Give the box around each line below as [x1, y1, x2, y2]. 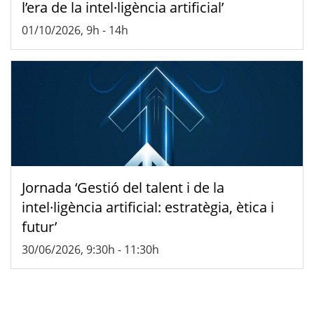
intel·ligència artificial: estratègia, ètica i [22, 197, 274, 217]
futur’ [22, 217, 57, 236]
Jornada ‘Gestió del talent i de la [22, 177, 224, 197]
